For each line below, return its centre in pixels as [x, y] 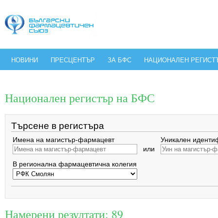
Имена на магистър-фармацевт [64, 140]
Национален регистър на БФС [80, 98]
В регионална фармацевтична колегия [75, 164]
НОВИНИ [25, 60]
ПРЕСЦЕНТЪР [73, 60]
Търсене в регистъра [58, 126]
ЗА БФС [119, 60]
